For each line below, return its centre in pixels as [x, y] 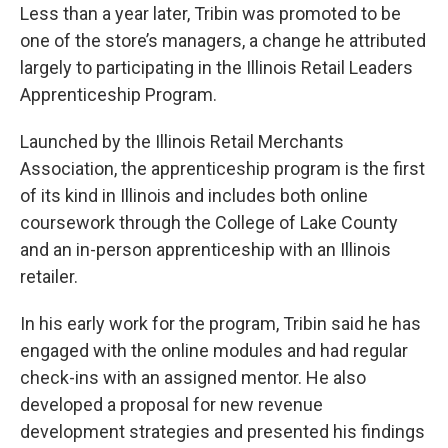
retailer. [49, 277]
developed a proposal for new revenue [171, 405]
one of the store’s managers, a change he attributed [223, 41]
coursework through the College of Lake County [209, 223]
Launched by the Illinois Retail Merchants [182, 142]
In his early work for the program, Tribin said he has [220, 324]
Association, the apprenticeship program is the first [222, 169]
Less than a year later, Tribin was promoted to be [210, 14]
